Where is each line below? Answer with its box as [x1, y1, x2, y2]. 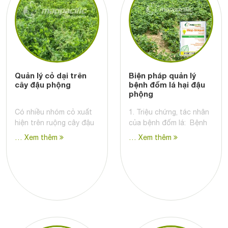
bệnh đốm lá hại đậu [129, 80, 205, 90]
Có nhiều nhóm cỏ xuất [15, 108, 92, 117]
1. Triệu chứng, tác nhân [129, 108, 209, 117]
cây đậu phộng [15, 80, 71, 90]
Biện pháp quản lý [129, 71, 196, 80]
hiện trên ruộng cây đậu [15, 119, 94, 127]
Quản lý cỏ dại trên [15, 71, 87, 80]
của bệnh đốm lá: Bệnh [129, 119, 207, 127]
